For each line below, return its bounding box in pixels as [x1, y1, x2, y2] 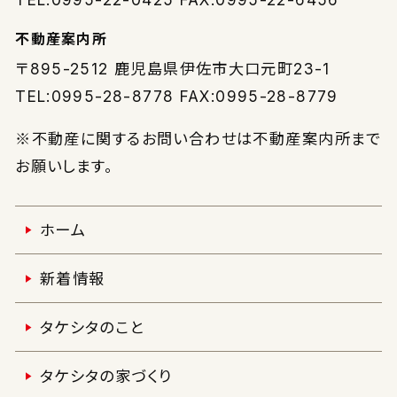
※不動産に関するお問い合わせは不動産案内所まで [15, 128, 382, 148]
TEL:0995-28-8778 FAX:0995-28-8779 [15, 86, 339, 105]
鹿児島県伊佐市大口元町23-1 [114, 58, 331, 78]
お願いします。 [15, 156, 113, 175]
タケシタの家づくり [39, 366, 173, 385]
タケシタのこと [39, 317, 144, 337]
